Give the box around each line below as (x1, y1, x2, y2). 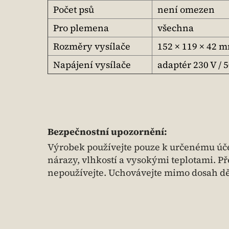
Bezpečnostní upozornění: (48, 125, 167, 138)
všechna (157, 21, 194, 34)
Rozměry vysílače (53, 40, 130, 53)
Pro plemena (53, 21, 109, 34)
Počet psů (53, 3, 94, 16)
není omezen (157, 3, 215, 16)
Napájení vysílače (53, 58, 131, 71)
